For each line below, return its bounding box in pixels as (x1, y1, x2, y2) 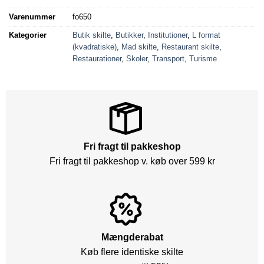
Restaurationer (72, 54, 121, 64)
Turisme (189, 54, 217, 64)
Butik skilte (72, 31, 111, 40)
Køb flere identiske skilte (81, 247, 183, 258)
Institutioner (148, 31, 187, 40)
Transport (152, 54, 184, 64)
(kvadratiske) (72, 42, 117, 52)
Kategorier (9, 31, 47, 40)
